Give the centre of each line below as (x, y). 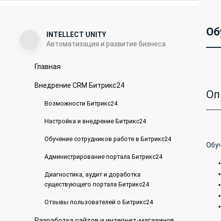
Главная (47, 67)
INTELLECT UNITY (76, 35)
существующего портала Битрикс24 (96, 184)
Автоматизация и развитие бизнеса (106, 44)
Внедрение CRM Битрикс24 (79, 85)
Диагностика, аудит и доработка (92, 174)
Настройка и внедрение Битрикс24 (95, 121)
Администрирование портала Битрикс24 (103, 157)
